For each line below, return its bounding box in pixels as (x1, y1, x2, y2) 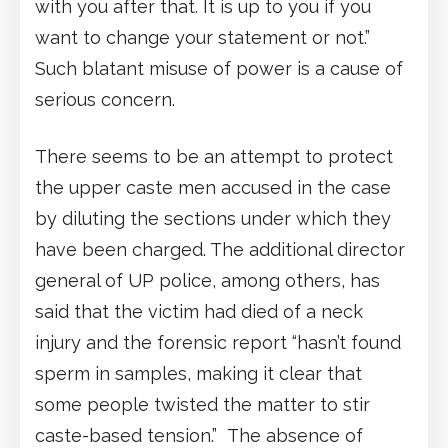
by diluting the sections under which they (35, 208, 391, 230)
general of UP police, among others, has (35, 270, 380, 292)
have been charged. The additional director (35, 239, 405, 261)
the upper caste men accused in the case (35, 177, 391, 199)
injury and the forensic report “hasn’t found (35, 332, 401, 354)
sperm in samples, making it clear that (35, 363, 362, 385)
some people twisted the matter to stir (35, 394, 370, 416)
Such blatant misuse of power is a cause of (35, 58, 403, 80)
